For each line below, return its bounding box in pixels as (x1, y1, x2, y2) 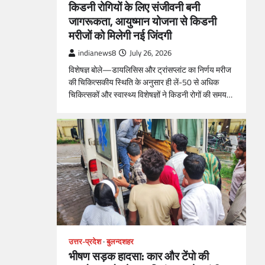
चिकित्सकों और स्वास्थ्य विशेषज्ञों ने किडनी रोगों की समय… (69, 88, 232, 101)
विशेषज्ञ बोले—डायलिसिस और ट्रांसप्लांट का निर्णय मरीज (69, 63, 231, 76)
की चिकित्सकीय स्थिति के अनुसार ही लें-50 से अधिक (69, 75, 219, 89)
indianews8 (78, 47, 116, 59)
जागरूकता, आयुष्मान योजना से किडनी (69, 12, 216, 30)
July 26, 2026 (130, 47, 172, 59)
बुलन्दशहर (106, 235, 134, 247)
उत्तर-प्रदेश (69, 235, 101, 247)
